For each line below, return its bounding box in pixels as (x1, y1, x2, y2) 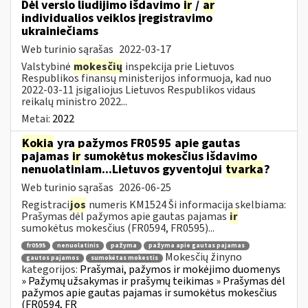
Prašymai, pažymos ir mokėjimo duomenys (80, 261, 280, 277)
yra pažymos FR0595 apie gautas (54, 134, 240, 152)
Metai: (21, 111, 52, 126)
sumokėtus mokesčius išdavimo (81, 147, 257, 165)
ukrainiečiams (21, 22, 98, 40)
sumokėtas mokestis (91, 253, 158, 263)
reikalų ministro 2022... (21, 93, 127, 109)
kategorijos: (21, 261, 80, 277)
